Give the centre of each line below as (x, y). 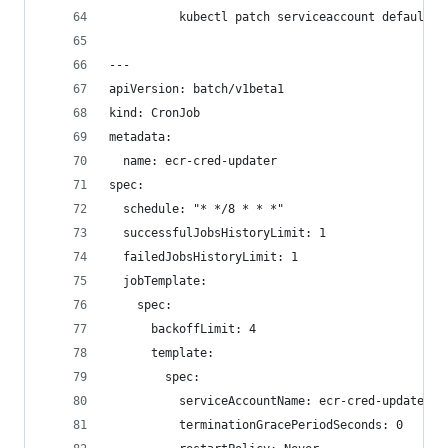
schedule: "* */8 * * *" (196, 209)
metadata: (140, 137)
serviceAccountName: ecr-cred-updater (270, 401)
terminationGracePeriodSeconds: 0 (256, 425)
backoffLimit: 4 (182, 329)
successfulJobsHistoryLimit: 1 (217, 233)
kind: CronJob (154, 113)
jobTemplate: (158, 281)
